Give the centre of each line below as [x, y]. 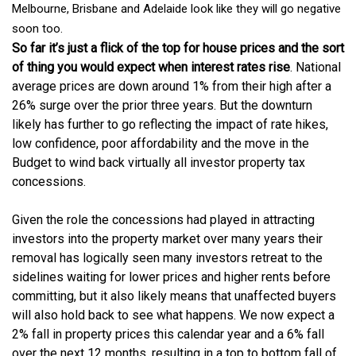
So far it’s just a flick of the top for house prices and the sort [178, 48]
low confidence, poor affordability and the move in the [161, 144]
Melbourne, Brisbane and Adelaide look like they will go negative [176, 9]
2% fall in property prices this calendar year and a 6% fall [168, 335]
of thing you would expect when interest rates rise [151, 68]
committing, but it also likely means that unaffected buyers [174, 296]
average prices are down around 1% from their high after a [172, 87]
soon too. [37, 29]
